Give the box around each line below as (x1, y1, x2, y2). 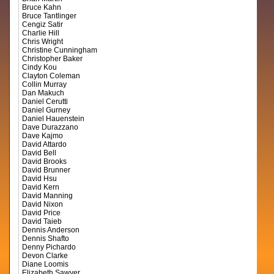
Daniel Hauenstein (22, 114, 85, 123)
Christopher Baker (22, 54, 83, 63)
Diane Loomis (22, 260, 69, 268)
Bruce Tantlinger (22, 12, 77, 20)
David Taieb (22, 217, 62, 226)
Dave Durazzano (22, 123, 79, 131)
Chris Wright (22, 37, 64, 46)
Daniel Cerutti (22, 97, 68, 106)
